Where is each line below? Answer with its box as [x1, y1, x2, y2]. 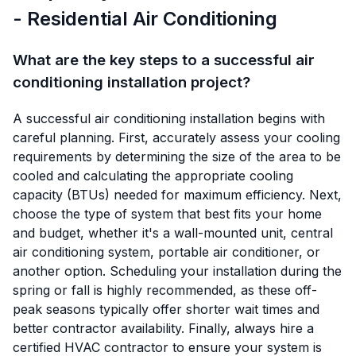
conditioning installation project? [13, 73, 250, 92]
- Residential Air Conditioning [13, 7, 277, 31]
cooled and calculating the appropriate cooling [13, 167, 293, 184]
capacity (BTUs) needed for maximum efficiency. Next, [13, 186, 342, 203]
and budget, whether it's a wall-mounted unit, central [13, 224, 333, 241]
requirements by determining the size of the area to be [13, 148, 341, 164]
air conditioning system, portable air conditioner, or [13, 243, 320, 260]
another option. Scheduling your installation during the [13, 262, 342, 279]
